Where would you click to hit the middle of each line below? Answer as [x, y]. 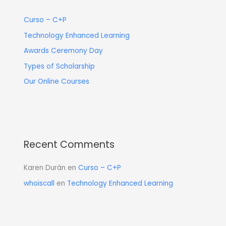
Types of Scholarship [60, 66]
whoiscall [39, 183]
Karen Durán [45, 168]
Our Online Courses [57, 82]
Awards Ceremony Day [64, 51]
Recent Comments [69, 145]
